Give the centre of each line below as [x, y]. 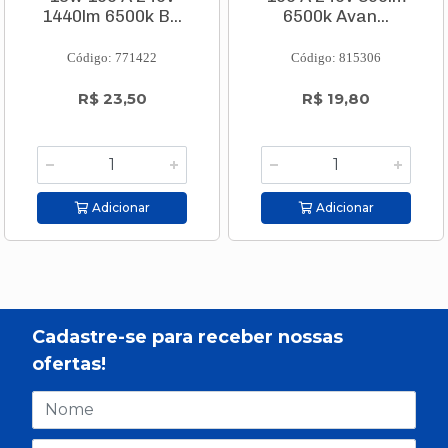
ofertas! [69, 363]
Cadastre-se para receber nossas [187, 336]
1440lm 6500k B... [112, 16]
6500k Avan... [336, 16]
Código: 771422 [112, 58]
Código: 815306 [336, 58]
